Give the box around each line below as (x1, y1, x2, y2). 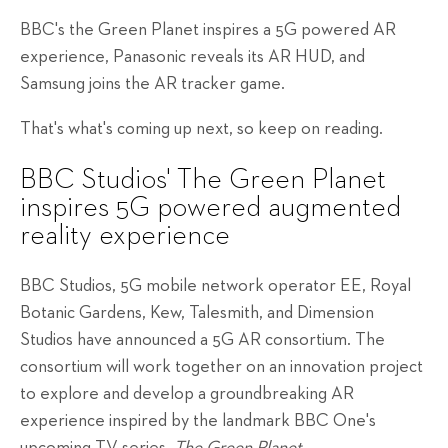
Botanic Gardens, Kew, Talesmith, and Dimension (20, 304, 374, 323)
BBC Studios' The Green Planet (20, 166, 386, 195)
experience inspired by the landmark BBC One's (20, 412, 376, 431)
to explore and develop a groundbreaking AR (20, 385, 354, 404)
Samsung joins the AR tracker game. (20, 75, 288, 93)
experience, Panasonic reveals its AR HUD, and (20, 48, 365, 66)
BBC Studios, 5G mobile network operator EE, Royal (20, 277, 411, 296)
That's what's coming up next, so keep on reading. (20, 120, 386, 138)
